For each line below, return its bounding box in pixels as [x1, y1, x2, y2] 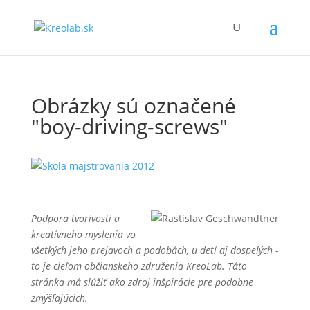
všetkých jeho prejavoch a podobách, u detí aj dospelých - [30, 244, 278, 257]
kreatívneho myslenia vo [30, 228, 136, 241]
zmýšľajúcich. [30, 291, 88, 304]
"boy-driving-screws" [30, 112, 228, 140]
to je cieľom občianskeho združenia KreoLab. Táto [30, 259, 247, 273]
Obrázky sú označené [30, 91, 236, 120]
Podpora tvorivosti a [30, 212, 120, 225]
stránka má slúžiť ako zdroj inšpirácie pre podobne [30, 275, 253, 289]
